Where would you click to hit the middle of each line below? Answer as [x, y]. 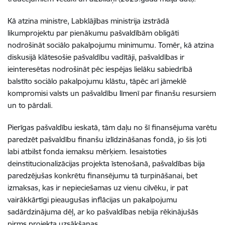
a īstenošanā [127, 163]
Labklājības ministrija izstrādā [120, 21]
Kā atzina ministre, [39, 21]
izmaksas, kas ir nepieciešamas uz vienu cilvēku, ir [92, 187]
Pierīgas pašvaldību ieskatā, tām [62, 127]
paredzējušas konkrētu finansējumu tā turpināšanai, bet [102, 175]
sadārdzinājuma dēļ [40, 211]
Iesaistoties [147, 151]
